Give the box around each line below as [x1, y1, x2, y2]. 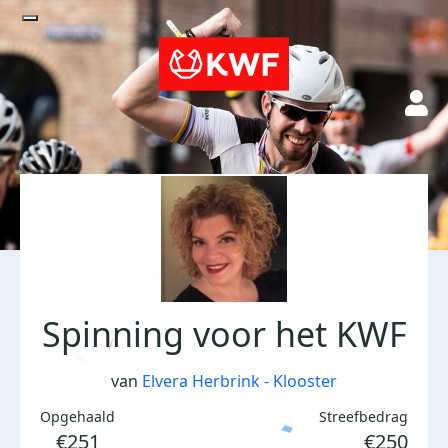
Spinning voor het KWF [41, 311, 407, 357]
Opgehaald [40, 407, 115, 426]
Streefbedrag [319, 407, 408, 426]
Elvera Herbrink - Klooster [142, 370, 337, 392]
